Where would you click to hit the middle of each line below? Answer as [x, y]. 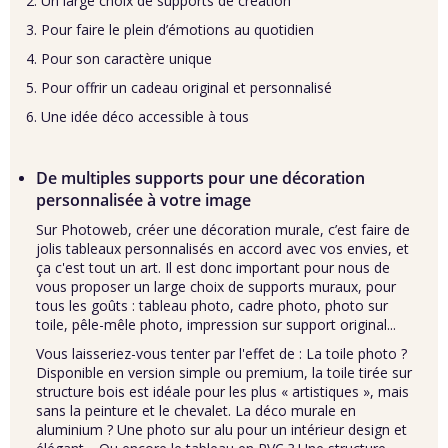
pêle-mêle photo [125, 324]
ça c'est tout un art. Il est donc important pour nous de [213, 267]
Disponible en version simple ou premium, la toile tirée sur [224, 372]
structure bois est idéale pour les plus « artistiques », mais [222, 391]
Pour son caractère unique [126, 58]
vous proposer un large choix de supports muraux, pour [216, 286]
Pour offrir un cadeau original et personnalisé [186, 87]
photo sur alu [190, 429]
